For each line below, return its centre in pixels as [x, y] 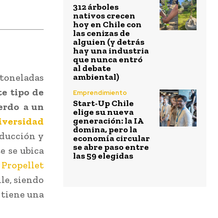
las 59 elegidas [103, 156]
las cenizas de [101, 33]
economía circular [111, 138]
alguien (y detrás [109, 42]
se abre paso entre [111, 147]
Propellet [23, 165]
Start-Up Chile [103, 103]
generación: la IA [108, 121]
